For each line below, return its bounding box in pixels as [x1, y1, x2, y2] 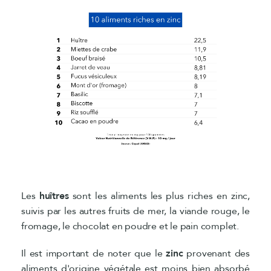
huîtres [39, 189, 69, 203]
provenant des [183, 246, 250, 260]
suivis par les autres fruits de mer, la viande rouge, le [21, 204, 250, 218]
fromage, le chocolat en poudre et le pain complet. [21, 219, 239, 233]
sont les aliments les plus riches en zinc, [68, 189, 250, 203]
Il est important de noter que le [21, 246, 166, 260]
